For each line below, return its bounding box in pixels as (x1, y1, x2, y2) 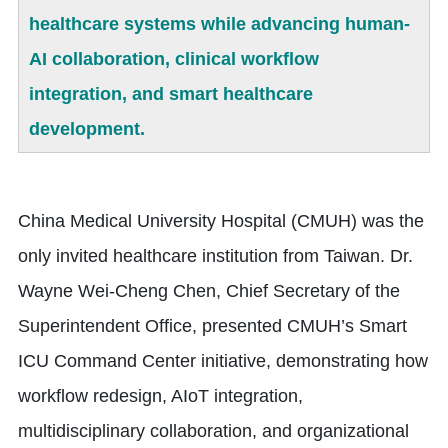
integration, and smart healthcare (29, 84, 313, 105)
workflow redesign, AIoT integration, (18, 386, 303, 407)
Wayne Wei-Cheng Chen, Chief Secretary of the (18, 281, 400, 302)
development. (29, 119, 145, 140)
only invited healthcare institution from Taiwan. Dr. (18, 246, 413, 267)
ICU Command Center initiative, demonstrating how (18, 351, 428, 372)
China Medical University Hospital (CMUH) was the (18, 211, 424, 232)
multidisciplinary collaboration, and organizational (18, 421, 409, 442)
